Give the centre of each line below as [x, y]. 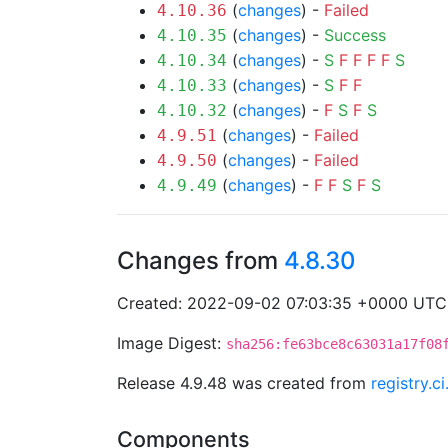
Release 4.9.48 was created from [244, 383]
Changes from [200, 260]
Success [355, 35]
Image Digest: [171, 343]
